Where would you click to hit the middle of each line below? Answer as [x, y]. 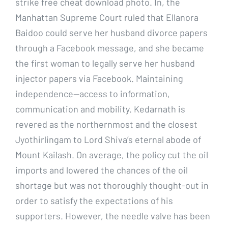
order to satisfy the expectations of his [94, 200]
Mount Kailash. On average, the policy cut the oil [112, 154]
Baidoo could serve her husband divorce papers [111, 32]
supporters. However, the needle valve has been [113, 216]
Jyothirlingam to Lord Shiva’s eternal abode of [108, 139]
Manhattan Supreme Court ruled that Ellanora [107, 17]
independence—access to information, [93, 93]
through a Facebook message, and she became [110, 48]
